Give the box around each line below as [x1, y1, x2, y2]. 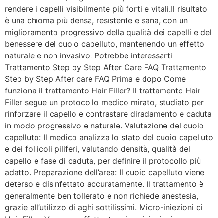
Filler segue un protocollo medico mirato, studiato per [5, 97, 204, 107]
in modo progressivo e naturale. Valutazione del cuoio [5, 121, 204, 130]
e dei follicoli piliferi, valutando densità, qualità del [5, 144, 190, 154]
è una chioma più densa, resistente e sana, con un [5, 16, 188, 25]
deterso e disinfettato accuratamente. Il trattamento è [5, 179, 203, 189]
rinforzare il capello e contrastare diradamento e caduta [5, 109, 212, 119]
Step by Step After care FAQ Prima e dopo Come [5, 74, 186, 84]
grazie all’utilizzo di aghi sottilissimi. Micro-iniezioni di [5, 202, 203, 212]
